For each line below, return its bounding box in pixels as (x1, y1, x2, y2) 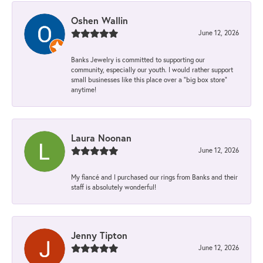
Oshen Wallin (71, 14, 128, 27)
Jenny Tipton (71, 229, 127, 242)
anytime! (71, 85, 96, 95)
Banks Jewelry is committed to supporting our (71, 55, 205, 65)
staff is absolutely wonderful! (71, 183, 156, 192)
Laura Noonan (71, 131, 131, 144)
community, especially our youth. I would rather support (71, 65, 233, 75)
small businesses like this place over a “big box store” (71, 75, 227, 85)
